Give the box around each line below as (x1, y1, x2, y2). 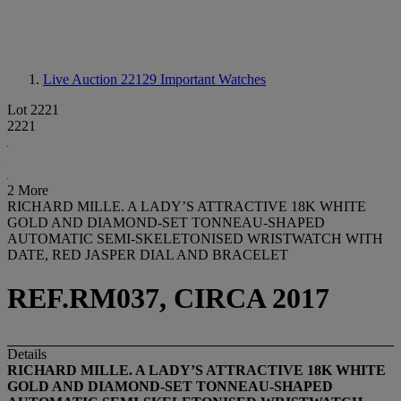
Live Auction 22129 (43, 72, 160, 87)
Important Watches (160, 72, 266, 87)
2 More (7, 183, 48, 198)
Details (7, 346, 47, 362)
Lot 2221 (7, 102, 59, 117)
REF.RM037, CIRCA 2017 (7, 282, 329, 315)
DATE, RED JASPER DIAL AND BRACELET (7, 247, 288, 262)
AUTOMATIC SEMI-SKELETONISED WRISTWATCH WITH (7, 231, 383, 246)
